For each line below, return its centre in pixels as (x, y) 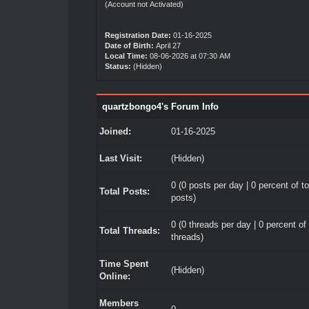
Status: (118, 66)
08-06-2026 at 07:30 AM (189, 56)
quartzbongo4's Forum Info (160, 107)
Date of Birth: (129, 46)
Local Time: (126, 56)
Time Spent (123, 264)
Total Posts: (124, 191)
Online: (114, 276)
